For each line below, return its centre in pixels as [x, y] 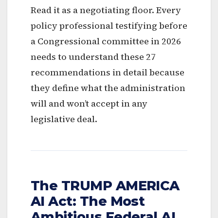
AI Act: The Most [88, 201]
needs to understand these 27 [93, 56]
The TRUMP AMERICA [105, 185]
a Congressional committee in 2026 [106, 41]
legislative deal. [64, 119]
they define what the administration [108, 88]
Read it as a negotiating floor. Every [106, 10]
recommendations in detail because [108, 72]
